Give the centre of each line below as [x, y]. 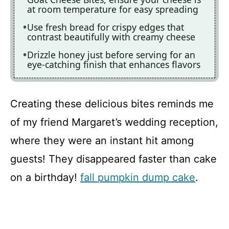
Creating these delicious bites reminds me [112, 104]
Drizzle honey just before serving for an [111, 54]
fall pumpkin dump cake [138, 178]
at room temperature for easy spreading [113, 9]
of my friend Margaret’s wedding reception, [114, 122]
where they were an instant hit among [102, 141]
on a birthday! [45, 178]
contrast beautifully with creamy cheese [111, 37]
